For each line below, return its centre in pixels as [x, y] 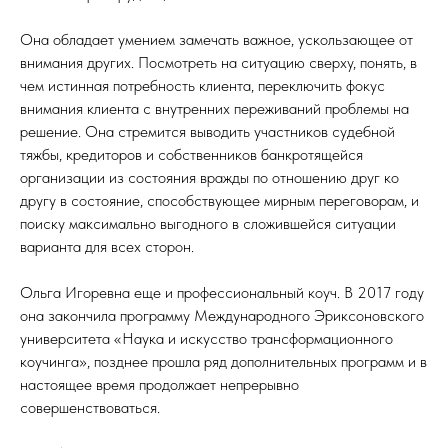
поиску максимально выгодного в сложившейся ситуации [208, 223]
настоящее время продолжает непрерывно [159, 384]
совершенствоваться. [90, 407]
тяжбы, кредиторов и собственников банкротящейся [191, 154]
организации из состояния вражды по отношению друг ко [209, 177]
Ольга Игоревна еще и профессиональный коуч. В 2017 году [222, 292]
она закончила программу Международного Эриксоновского [222, 315]
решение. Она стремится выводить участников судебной [207, 131]
